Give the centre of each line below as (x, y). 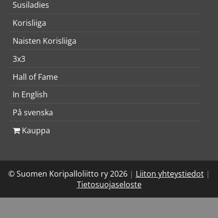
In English (30, 95)
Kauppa (35, 130)
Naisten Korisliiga (45, 41)
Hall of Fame (36, 77)
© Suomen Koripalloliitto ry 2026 (69, 174)
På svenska (33, 113)
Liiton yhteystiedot (170, 174)
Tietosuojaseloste (109, 185)
